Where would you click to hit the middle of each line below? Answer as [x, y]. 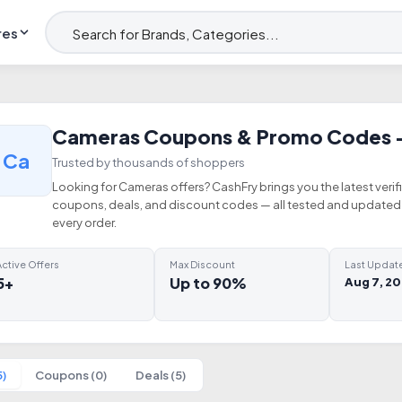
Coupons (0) [70, 375]
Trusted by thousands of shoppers [148, 162]
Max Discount [203, 264]
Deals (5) [160, 375]
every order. [84, 223]
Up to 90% [209, 283]
